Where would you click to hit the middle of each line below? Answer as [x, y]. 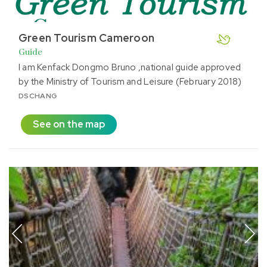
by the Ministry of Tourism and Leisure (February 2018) [130, 82]
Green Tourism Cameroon [86, 38]
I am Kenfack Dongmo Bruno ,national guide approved [130, 67]
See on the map [69, 124]
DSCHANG [38, 96]
